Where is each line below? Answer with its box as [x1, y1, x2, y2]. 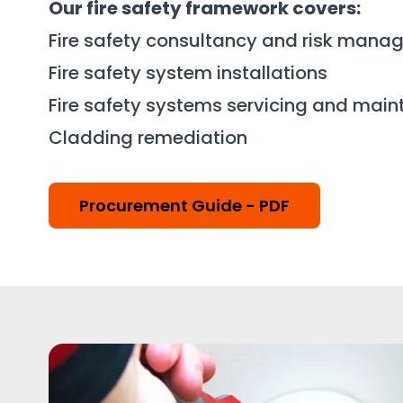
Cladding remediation [49, 125, 247, 150]
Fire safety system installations [49, 60, 327, 85]
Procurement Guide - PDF [79, 194, 290, 217]
